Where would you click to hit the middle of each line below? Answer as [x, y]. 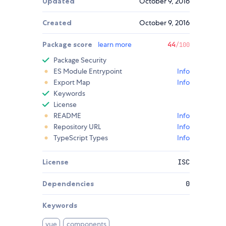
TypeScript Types [81, 138]
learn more [115, 45]
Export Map [72, 82]
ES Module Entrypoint [88, 71]
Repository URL [77, 127]
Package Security [80, 60]
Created [57, 23]
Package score [68, 45]
